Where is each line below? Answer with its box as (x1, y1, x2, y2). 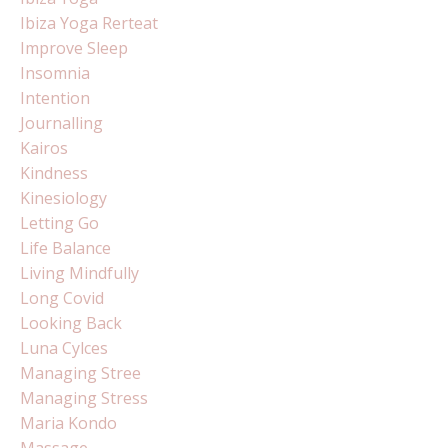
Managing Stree (20, 361, 141, 384)
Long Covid (20, 286, 104, 309)
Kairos (20, 136, 68, 159)
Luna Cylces (20, 336, 108, 359)
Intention (20, 86, 90, 109)
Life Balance (20, 236, 111, 259)
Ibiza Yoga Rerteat (20, 11, 158, 34)
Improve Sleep (20, 36, 128, 59)
